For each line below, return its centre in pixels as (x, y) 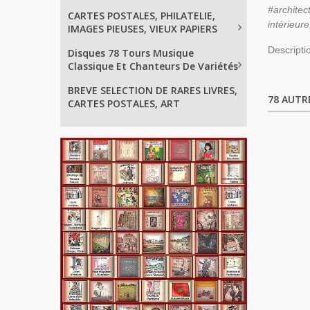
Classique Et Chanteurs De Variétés (153, 66)
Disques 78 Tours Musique (131, 53)
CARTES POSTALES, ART (124, 103)
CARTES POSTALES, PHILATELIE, (142, 16)
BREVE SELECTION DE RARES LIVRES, (153, 90)
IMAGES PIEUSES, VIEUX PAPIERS (143, 29)
